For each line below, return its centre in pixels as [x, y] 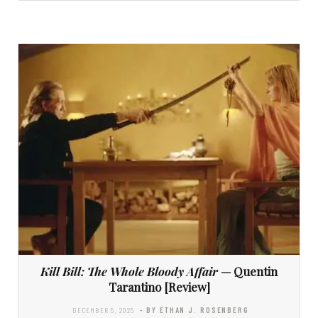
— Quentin [248, 272]
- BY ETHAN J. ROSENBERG [194, 310]
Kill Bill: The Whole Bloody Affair [129, 272]
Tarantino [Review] [159, 287]
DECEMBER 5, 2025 [104, 310]
